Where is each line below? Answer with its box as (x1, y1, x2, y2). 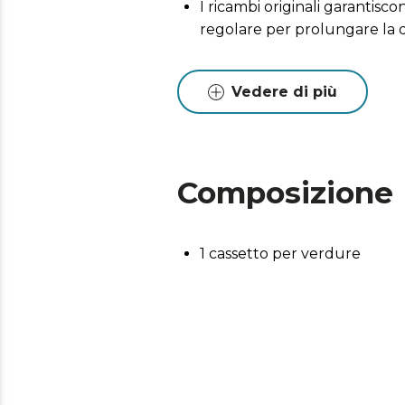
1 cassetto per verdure (200, 245, 361, 262)
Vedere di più (231, 83, 337, 100)
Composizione (177, 174, 393, 211)
